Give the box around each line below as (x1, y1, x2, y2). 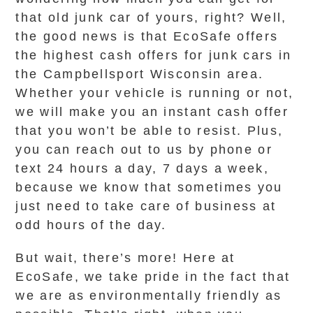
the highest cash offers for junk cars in (15, 48, 292, 62)
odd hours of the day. (15, 218, 167, 232)
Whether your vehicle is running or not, (15, 86, 294, 100)
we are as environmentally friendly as (15, 289, 282, 303)
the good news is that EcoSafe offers (15, 29, 279, 43)
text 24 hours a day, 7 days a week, (15, 161, 269, 175)
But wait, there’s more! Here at (15, 251, 235, 265)
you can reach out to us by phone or (15, 143, 272, 156)
